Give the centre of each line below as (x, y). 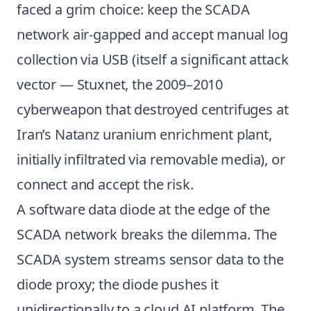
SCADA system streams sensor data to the (150, 259)
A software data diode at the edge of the (143, 209)
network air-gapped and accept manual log (152, 34)
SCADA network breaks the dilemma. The (147, 234)
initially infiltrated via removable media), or (151, 159)
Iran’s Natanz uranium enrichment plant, (144, 134)
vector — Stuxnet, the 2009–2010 (120, 84)
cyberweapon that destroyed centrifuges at (153, 109)
